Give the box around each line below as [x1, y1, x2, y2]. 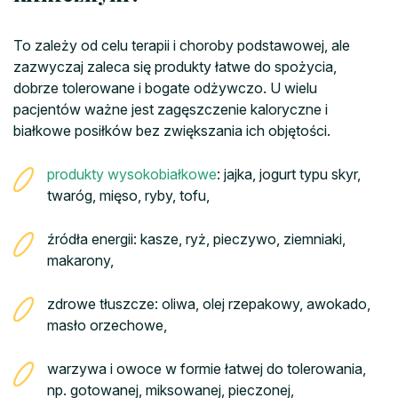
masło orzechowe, [47, 316, 167, 335]
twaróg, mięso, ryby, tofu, [47, 187, 210, 205]
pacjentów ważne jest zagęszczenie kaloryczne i [13, 100, 328, 119]
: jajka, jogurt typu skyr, [217, 165, 361, 184]
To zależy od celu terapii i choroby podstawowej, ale [13, 36, 350, 55]
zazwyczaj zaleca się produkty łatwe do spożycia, [13, 58, 337, 76]
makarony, [47, 251, 114, 270]
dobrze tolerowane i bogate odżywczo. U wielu [13, 79, 317, 98]
